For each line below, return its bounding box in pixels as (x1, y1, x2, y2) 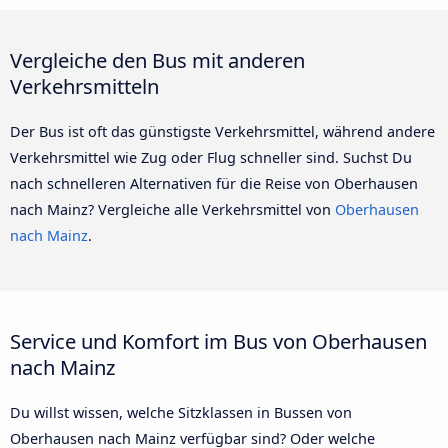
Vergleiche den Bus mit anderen (10, 45, 305, 74)
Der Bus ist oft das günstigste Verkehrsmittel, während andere (10, 121, 435, 141)
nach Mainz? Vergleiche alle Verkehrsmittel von (10, 199, 335, 219)
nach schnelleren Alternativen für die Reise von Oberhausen (10, 173, 418, 193)
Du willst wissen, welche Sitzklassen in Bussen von (10, 403, 352, 423)
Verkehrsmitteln (10, 71, 159, 100)
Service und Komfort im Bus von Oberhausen (10, 327, 427, 356)
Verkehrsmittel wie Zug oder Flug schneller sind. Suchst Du (10, 147, 412, 167)
